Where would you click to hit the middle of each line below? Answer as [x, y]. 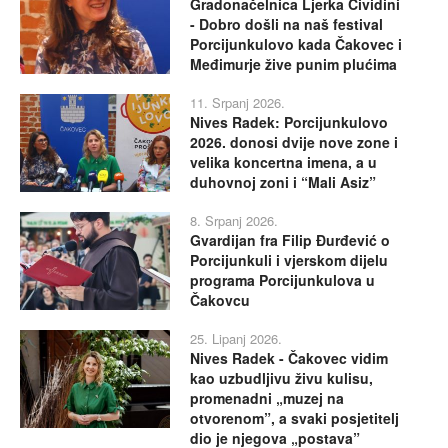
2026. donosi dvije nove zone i [294, 142]
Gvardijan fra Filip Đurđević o [290, 240]
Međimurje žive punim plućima [293, 64]
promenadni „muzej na [267, 398]
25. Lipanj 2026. [236, 339]
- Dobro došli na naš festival [286, 24]
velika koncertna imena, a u [283, 162]
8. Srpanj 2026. [234, 221]
